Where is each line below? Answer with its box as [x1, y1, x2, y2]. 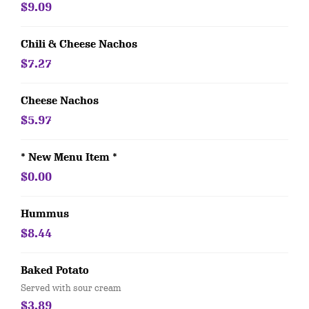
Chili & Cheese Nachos [21, 38, 137, 50]
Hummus [21, 208, 69, 220]
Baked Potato [21, 264, 89, 277]
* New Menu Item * [21, 151, 117, 163]
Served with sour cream [21, 281, 121, 294]
